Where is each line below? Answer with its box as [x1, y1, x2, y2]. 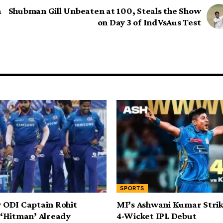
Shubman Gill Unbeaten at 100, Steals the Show [8, 5, 201, 16]
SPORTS [120, 185, 145, 192]
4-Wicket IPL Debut [116, 211, 197, 222]
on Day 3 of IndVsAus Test [97, 16, 201, 27]
